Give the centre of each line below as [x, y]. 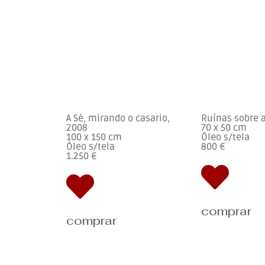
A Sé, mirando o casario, [118, 119]
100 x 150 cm [94, 138]
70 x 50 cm [224, 128]
